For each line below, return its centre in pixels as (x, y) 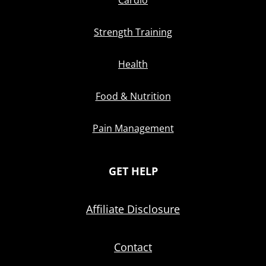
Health (133, 64)
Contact (133, 247)
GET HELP (133, 171)
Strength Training (133, 32)
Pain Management (133, 129)
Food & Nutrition (133, 96)
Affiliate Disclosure (133, 209)
